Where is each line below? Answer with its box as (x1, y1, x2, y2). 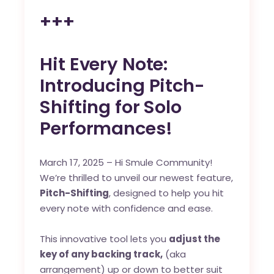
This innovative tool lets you (40, 232, 169, 245)
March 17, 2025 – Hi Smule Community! (40, 155, 213, 169)
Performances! (40, 116, 172, 141)
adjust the (169, 232, 221, 245)
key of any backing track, (40, 247, 163, 261)
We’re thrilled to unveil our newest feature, (40, 171, 234, 184)
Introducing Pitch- (40, 73, 205, 98)
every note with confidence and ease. (40, 201, 213, 215)
